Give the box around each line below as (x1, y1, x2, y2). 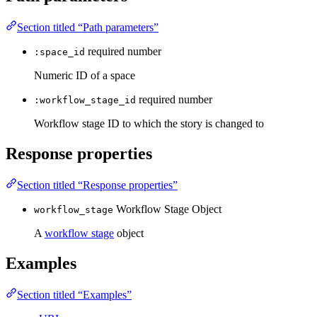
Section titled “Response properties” (17, 178, 178, 191)
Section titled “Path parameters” (17, 21, 158, 34)
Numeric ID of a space (34, 69, 135, 82)
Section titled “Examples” (17, 288, 132, 301)
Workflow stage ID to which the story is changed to (34, 117, 264, 130)
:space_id (34, 47, 85, 58)
